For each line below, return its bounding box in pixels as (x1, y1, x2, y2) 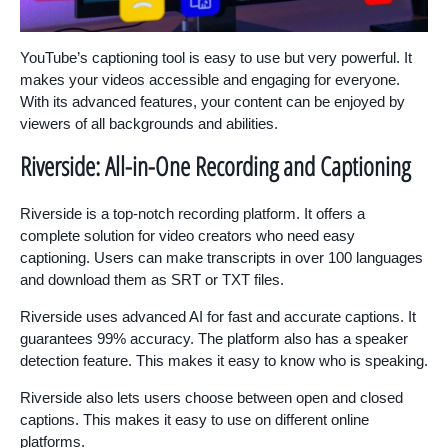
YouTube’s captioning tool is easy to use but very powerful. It (20, 49, 412, 67)
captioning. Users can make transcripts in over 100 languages (20, 249, 423, 267)
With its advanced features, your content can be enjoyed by (20, 93, 405, 111)
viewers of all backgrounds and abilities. (20, 115, 278, 133)
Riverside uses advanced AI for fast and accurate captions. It (20, 308, 416, 326)
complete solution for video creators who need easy (20, 227, 355, 245)
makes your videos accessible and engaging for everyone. (20, 71, 400, 89)
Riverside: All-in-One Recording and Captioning (20, 148, 410, 185)
